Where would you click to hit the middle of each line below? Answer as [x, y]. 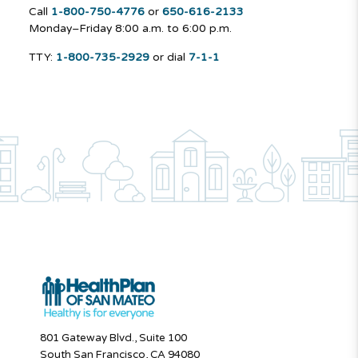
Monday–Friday [70, 29]
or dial [169, 58]
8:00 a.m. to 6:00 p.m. [173, 29]
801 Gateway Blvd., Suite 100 [113, 338]
